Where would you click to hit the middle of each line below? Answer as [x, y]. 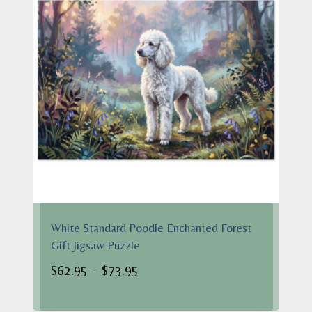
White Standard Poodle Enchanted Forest [151, 227]
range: [155, 290]
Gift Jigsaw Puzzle [95, 245]
